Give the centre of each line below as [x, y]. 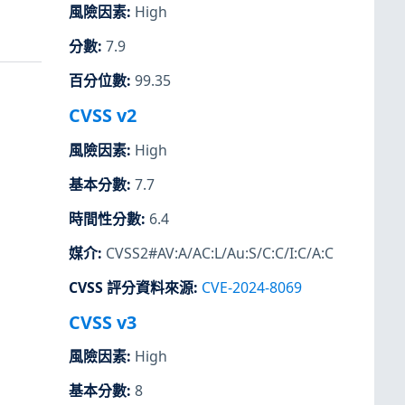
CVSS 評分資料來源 [131, 287]
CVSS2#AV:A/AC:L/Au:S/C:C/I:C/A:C [220, 253]
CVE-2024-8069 [252, 287]
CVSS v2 [103, 116]
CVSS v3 [103, 323]
